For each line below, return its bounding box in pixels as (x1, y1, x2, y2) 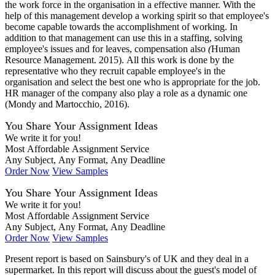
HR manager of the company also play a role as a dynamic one (5, 88, 247, 99)
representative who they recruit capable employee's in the (5, 66, 225, 77)
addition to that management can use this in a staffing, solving (5, 33, 242, 44)
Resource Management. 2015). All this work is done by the (5, 55, 234, 66)
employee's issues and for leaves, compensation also (5, 44, 208, 55)
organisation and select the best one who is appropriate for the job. (5, 77, 260, 88)
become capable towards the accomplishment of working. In (5, 21, 238, 33)
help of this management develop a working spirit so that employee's (5, 10, 269, 21)
